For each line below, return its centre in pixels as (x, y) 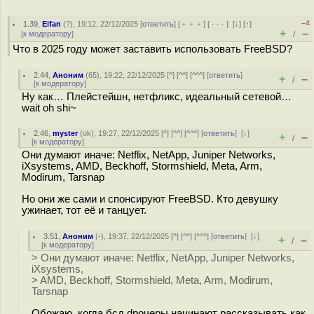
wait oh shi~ (49, 108)
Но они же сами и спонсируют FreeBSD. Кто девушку (150, 199)
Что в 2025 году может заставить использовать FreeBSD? (152, 49)
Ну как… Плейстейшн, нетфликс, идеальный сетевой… (157, 97)
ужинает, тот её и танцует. (84, 210)
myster (66, 133)
